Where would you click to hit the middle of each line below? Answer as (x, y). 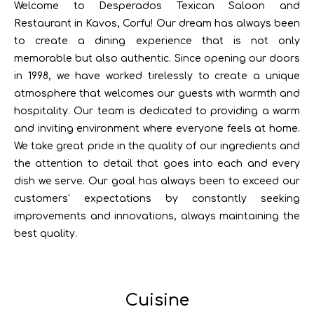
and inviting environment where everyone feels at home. (157, 129)
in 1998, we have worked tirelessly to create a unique (157, 76)
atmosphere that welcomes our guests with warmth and (157, 94)
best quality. (46, 234)
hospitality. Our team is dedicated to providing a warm (157, 111)
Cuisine (157, 300)
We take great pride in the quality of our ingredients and (157, 146)
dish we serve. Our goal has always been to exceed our (157, 181)
